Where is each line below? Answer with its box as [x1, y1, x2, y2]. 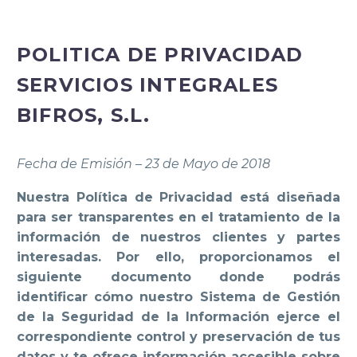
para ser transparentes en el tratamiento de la [17, 210, 340, 226]
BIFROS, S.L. [17, 103, 151, 127]
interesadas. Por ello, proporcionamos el [17, 249, 340, 265]
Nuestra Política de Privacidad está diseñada [17, 190, 340, 206]
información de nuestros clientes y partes [17, 229, 340, 245]
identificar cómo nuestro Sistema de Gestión [17, 289, 340, 305]
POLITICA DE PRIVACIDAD [17, 42, 304, 66]
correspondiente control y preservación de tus [17, 329, 340, 345]
